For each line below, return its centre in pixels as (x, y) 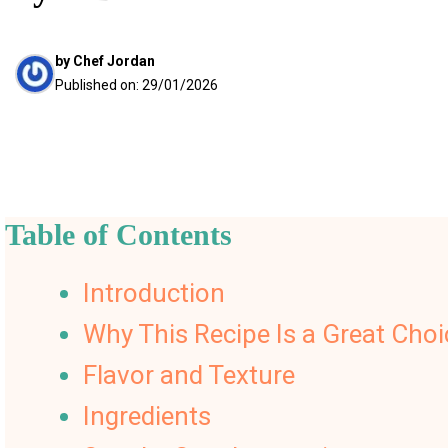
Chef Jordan (113, 60)
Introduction (153, 292)
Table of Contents (118, 234)
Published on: (98, 84)
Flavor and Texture (188, 374)
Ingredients (146, 415)
